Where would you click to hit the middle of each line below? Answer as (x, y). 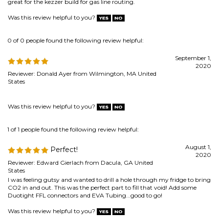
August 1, (198, 87)
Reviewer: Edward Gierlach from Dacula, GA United (80, 103)
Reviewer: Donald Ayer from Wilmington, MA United (82, 14)
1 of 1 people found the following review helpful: (73, 70)
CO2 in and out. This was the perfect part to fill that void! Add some (102, 128)
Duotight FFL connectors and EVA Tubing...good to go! (85, 136)
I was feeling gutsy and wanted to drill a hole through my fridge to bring (109, 120)
